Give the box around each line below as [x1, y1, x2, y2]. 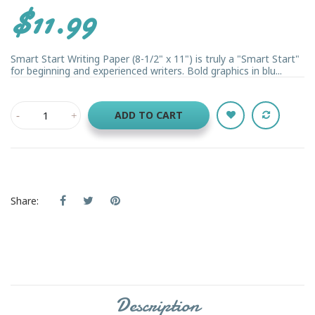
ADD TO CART [115, 108, 183, 122]
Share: [11, 193, 39, 207]
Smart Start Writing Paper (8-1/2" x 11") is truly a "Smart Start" [11, 51, 300, 65]
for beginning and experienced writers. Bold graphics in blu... [11, 63, 282, 77]
